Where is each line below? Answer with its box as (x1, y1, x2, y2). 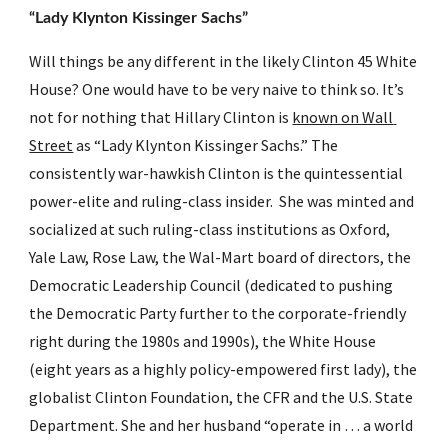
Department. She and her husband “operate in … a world (29, 415, 414, 435)
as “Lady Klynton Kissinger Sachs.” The (73, 135, 339, 155)
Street (29, 135, 74, 155)
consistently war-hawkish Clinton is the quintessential (29, 163, 404, 183)
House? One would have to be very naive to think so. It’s (29, 79, 405, 99)
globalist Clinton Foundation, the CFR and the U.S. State (29, 387, 414, 407)
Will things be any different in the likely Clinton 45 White (29, 51, 418, 71)
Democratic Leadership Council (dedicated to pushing (29, 275, 394, 295)
